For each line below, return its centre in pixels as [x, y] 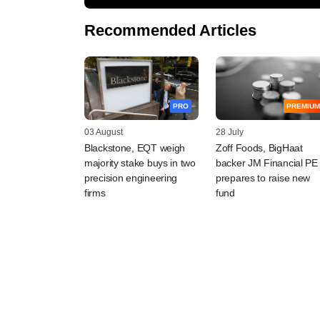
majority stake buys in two [140, 163]
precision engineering [131, 178]
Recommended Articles [170, 30]
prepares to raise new [263, 178]
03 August [104, 132]
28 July [230, 132]
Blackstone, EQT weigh [135, 148]
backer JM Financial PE [267, 163]
